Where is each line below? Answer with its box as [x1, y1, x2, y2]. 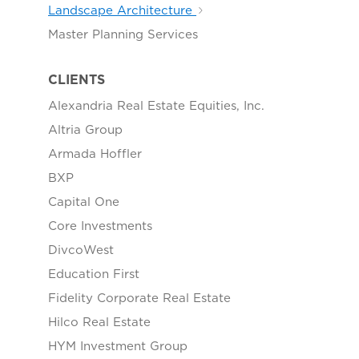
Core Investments [48, 217, 152, 234]
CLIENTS [48, 71, 105, 88]
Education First [48, 265, 139, 282]
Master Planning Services [48, 26, 198, 42]
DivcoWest [48, 241, 114, 258]
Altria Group [48, 121, 123, 138]
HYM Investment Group [48, 337, 188, 354]
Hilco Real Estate [48, 313, 151, 330]
